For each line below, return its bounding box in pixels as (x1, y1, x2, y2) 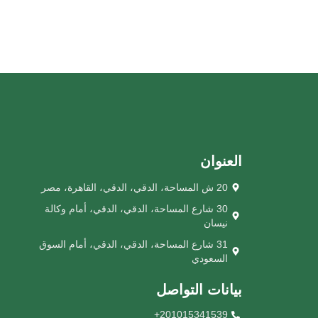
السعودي (192, 253, 228, 265)
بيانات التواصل (156, 282, 242, 298)
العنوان (200, 153, 242, 170)
